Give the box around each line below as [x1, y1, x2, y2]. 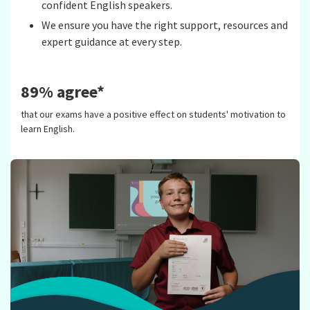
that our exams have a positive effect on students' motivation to [21, 108, 286, 121]
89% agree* [21, 81, 104, 103]
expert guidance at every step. [41, 34, 182, 48]
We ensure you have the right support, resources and [41, 17, 288, 32]
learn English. [21, 122, 75, 136]
